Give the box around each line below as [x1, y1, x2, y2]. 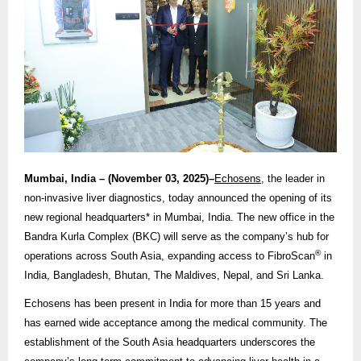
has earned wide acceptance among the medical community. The [24, 316, 327, 329]
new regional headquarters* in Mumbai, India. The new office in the [24, 211, 334, 224]
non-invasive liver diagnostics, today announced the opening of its [24, 192, 332, 205]
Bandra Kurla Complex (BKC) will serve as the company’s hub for [24, 230, 329, 243]
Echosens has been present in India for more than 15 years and [24, 297, 321, 309]
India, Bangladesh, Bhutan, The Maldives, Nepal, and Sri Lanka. [24, 269, 324, 282]
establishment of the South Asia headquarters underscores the [24, 335, 315, 348]
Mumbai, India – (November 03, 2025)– [24, 172, 214, 185]
